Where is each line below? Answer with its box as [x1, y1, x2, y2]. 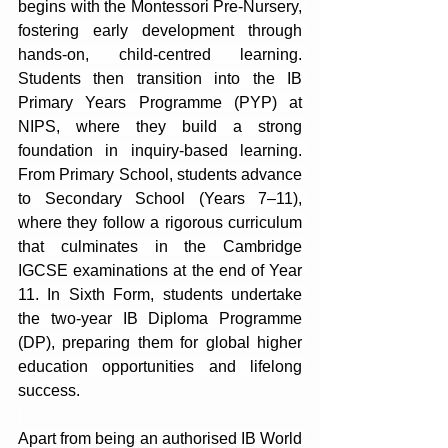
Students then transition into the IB [18, 70, 302, 87]
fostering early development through [18, 22, 302, 39]
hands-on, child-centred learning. [18, 46, 302, 63]
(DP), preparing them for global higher [18, 334, 302, 351]
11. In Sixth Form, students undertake [18, 286, 302, 303]
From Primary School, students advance [18, 166, 302, 183]
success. [18, 382, 80, 399]
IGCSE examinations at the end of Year [18, 262, 302, 279]
